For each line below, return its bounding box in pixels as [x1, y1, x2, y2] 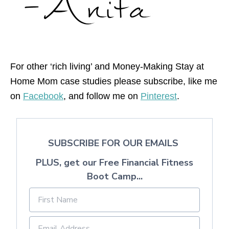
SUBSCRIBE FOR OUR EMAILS [48, 137, 181, 150]
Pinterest [141, 91, 177, 102]
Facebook [23, 91, 63, 102]
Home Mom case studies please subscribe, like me [10, 76, 217, 87]
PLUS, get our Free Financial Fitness [36, 156, 193, 169]
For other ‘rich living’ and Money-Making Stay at [10, 61, 204, 72]
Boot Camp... [86, 170, 143, 183]
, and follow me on [63, 91, 141, 102]
